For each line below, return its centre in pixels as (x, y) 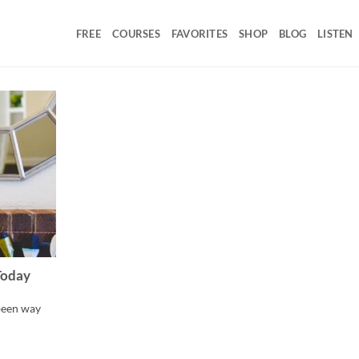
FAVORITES (200, 33)
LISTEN (335, 33)
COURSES (136, 33)
